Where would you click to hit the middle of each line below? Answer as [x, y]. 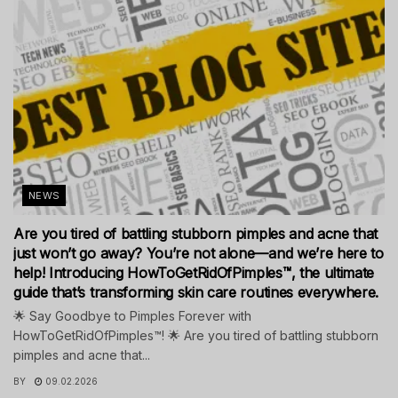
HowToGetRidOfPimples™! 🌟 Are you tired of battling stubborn [196, 336]
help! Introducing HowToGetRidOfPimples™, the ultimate [194, 273]
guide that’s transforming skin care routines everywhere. [196, 293]
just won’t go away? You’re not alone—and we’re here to [199, 254]
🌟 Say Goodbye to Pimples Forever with [132, 316]
